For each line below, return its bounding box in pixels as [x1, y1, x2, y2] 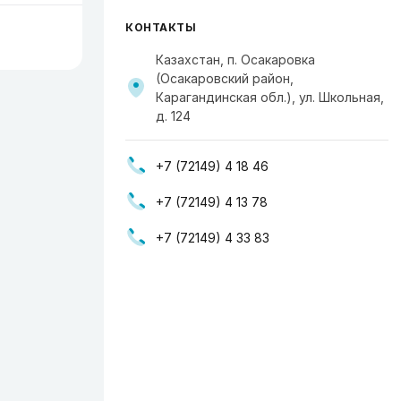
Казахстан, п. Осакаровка [156, 52, 315, 67]
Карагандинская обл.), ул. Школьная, [156, 90, 384, 105]
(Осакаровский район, [156, 71, 294, 86]
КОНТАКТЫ [125, 21, 196, 34]
